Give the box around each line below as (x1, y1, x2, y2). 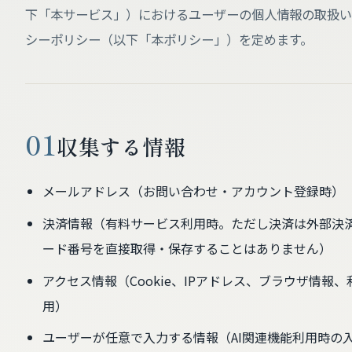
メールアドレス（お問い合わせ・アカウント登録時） (42, 181, 344, 200)
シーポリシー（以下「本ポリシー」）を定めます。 (25, 29, 313, 49)
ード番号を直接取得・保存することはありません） (42, 238, 332, 258)
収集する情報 (57, 130, 185, 162)
